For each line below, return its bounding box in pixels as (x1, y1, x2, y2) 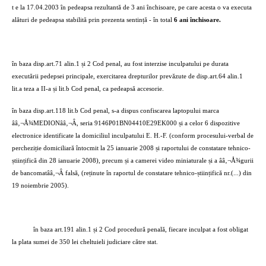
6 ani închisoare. (174, 17, 221, 23)
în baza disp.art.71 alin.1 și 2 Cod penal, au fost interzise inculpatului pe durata (12, 61, 229, 67)
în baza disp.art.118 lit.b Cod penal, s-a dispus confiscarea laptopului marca (12, 107, 219, 114)
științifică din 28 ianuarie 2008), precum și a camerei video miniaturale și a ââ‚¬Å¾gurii (12, 157, 254, 164)
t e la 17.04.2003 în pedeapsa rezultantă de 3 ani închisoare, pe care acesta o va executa (12, 4, 252, 11)
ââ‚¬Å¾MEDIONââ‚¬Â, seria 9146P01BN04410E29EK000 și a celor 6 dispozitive (12, 120, 240, 126)
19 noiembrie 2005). (12, 182, 69, 189)
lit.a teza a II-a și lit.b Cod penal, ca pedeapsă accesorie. (12, 85, 164, 92)
